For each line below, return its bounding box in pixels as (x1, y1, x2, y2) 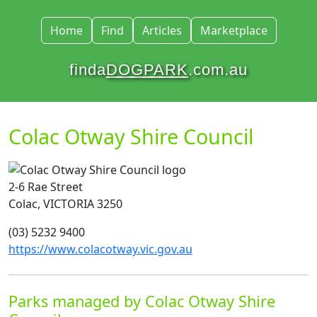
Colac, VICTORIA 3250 (8, 195, 122, 212)
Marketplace (200, 23, 267, 38)
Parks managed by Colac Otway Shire (8, 290, 275, 311)
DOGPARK (106, 61, 188, 79)
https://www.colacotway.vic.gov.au (8, 241, 192, 257)
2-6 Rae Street (8, 178, 83, 195)
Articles (142, 23, 182, 38)
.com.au (188, 61, 248, 79)
